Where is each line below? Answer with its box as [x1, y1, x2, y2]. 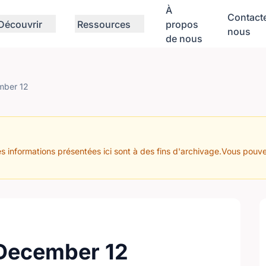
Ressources [77, 18, 131, 30]
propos [166, 18, 198, 30]
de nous [166, 33, 202, 45]
